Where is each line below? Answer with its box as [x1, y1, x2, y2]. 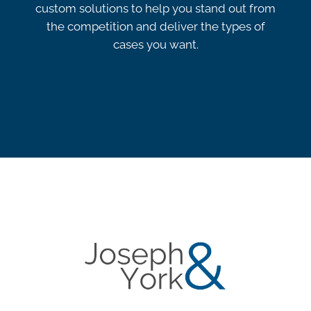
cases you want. [112, 37, 199, 52]
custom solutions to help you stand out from [35, 1, 276, 16]
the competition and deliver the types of [46, 19, 265, 34]
